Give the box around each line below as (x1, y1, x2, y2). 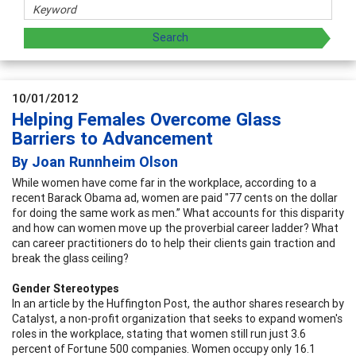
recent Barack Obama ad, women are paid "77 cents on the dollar (12, 190, 338, 205)
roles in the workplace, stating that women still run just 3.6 (12, 326, 306, 341)
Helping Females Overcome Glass (12, 108, 281, 130)
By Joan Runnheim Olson (12, 152, 178, 171)
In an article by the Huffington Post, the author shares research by (12, 296, 344, 311)
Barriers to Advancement (12, 127, 213, 149)
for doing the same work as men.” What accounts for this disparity (12, 205, 344, 220)
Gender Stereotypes (12, 281, 119, 296)
